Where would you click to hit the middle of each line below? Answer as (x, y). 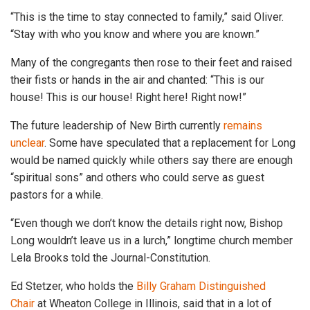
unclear (27, 143)
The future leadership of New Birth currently (117, 125)
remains (243, 125)
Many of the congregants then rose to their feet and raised (151, 62)
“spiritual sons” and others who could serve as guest (137, 177)
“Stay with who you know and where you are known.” (135, 34)
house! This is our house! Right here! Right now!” (128, 97)
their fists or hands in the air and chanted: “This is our (137, 80)
